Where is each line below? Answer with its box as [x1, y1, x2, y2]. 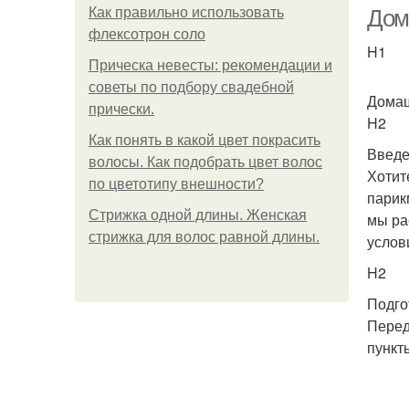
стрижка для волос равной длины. [89, 229, 320, 245]
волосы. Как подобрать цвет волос [89, 154, 322, 170]
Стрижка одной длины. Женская [89, 207, 307, 223]
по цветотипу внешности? [89, 176, 264, 192]
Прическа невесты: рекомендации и [89, 58, 332, 73]
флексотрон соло [89, 26, 205, 42]
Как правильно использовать [89, 5, 284, 20]
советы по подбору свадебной [89, 79, 294, 95]
